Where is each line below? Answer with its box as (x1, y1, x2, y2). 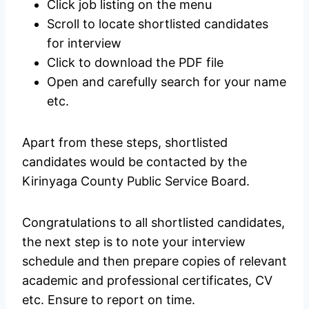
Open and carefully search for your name (47, 74, 286, 89)
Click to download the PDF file (47, 54, 223, 70)
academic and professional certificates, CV (22, 272, 272, 288)
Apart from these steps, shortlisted (22, 134, 228, 150)
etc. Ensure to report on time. (22, 292, 195, 307)
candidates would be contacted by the (22, 154, 247, 169)
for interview (47, 35, 121, 50)
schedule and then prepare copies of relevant (22, 253, 287, 268)
